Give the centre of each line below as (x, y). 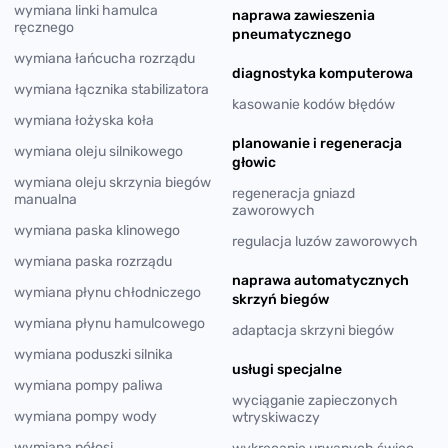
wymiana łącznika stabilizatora (111, 89)
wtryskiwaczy (276, 417)
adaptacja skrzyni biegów (313, 330)
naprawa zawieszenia (303, 15)
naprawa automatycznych (320, 280)
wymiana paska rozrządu (93, 261)
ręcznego (44, 27)
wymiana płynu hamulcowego (109, 323)
